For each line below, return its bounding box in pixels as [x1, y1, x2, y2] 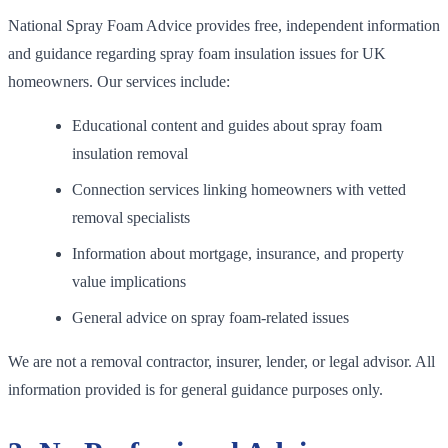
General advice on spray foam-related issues [72, 308, 349, 326]
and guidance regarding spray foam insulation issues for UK [8, 44, 386, 62]
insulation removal [72, 144, 188, 162]
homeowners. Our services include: [8, 72, 230, 90]
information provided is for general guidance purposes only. [8, 380, 383, 398]
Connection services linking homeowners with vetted [72, 180, 406, 198]
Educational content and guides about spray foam [72, 116, 382, 134]
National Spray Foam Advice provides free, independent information [8, 16, 440, 34]
